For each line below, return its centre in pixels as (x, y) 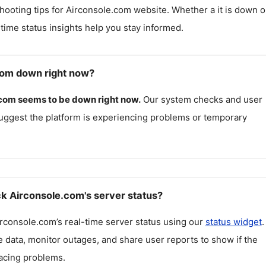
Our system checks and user (202, 99)
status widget (233, 221)
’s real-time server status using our (131, 221)
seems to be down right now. (79, 99)
